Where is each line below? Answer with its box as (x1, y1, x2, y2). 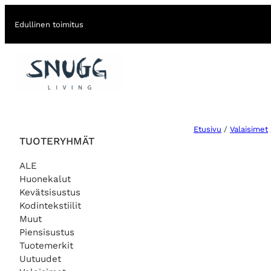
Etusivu (194, 125, 221, 134)
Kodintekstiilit (19, 200, 81, 211)
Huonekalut (19, 173, 71, 184)
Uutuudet (19, 253, 61, 264)
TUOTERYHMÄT (19, 134, 94, 147)
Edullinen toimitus (15, 19, 83, 29)
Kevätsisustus (19, 186, 80, 198)
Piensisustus (19, 226, 74, 238)
